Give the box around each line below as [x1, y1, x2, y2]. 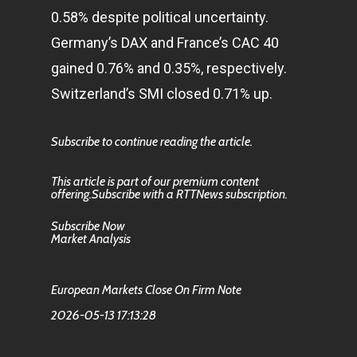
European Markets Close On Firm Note [51, 282, 241, 297]
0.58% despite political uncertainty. [51, 9, 269, 25]
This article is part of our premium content [51, 174, 259, 189]
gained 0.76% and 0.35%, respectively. [51, 60, 287, 76]
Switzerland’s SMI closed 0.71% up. [51, 85, 273, 102]
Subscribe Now [51, 218, 125, 233]
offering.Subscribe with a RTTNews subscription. [51, 186, 288, 202]
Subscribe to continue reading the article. [51, 134, 253, 149]
